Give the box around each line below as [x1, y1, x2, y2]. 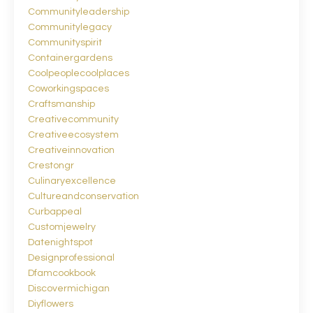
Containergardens [28, 52, 112, 63]
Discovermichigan [28, 283, 110, 293]
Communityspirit [28, 37, 102, 48]
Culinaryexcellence [28, 175, 116, 186]
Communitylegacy [28, 22, 112, 32]
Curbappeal [28, 206, 82, 217]
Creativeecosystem [28, 129, 119, 140]
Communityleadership [28, 6, 129, 17]
